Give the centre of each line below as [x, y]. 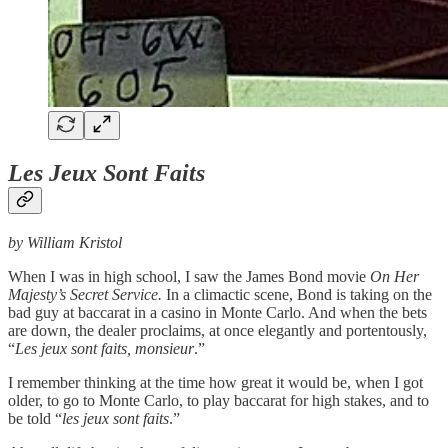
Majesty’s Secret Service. [85, 294]
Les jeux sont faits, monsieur [104, 348]
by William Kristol [65, 242]
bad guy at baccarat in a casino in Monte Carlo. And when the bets [217, 312]
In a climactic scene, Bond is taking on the [297, 294]
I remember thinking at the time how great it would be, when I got [215, 382]
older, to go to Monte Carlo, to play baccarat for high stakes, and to [218, 400]
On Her [394, 276]
